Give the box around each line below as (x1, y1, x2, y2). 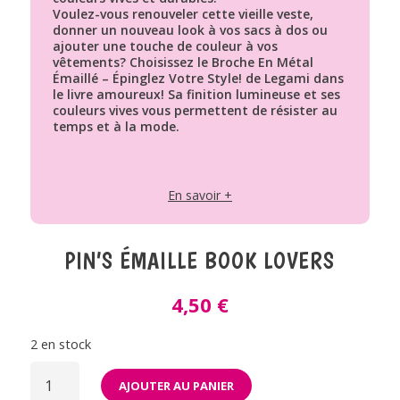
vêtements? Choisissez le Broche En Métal (52, 53, 313, 71)
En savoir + (167, 186, 232, 204)
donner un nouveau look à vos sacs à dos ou (52, 21, 328, 38)
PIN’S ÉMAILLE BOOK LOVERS (64, 246, 336, 274)
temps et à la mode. (52, 117, 179, 135)
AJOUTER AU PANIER (118, 377, 234, 394)
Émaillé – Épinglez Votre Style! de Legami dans (52, 69, 344, 87)
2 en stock (29, 334, 91, 353)
